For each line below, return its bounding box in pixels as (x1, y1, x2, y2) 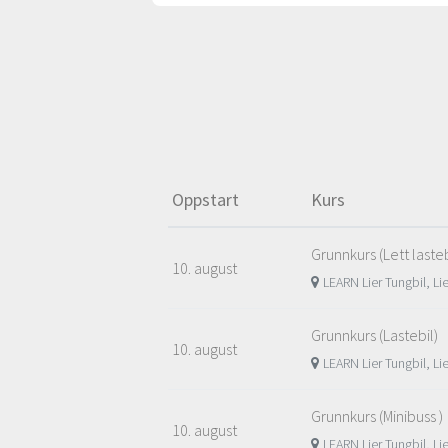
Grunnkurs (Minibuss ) (311, 406, 443, 427)
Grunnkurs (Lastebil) (311, 325, 438, 346)
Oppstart (172, 188, 239, 212)
